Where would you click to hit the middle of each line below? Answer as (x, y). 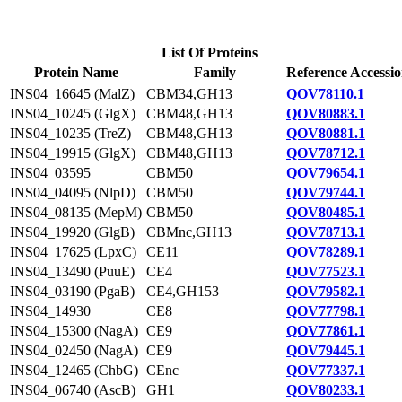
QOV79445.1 (326, 350)
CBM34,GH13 (189, 94)
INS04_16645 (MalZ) (72, 94)
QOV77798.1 (326, 311)
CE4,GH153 (183, 291)
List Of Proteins (210, 52)
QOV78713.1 (326, 232)
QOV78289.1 (326, 252)
